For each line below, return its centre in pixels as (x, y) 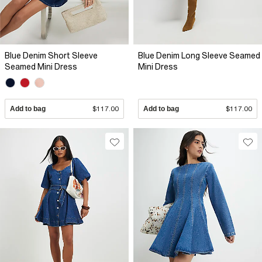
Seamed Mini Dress (41, 67)
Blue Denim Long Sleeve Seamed (199, 56)
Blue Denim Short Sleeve (51, 56)
